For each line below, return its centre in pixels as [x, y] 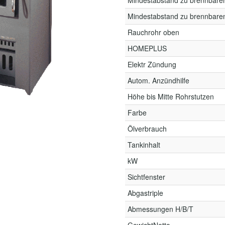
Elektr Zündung [152, 64]
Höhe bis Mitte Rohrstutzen [171, 96]
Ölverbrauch [147, 129]
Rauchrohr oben [153, 32]
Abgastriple [145, 193]
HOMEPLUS [147, 48]
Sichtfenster [146, 177]
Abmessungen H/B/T [160, 209]
